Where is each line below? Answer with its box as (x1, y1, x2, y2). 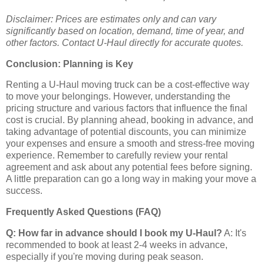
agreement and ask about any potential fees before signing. (6, 162, 252, 173)
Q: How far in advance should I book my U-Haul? (6, 228, 222, 239)
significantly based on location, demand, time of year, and (6, 25, 244, 36)
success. (6, 186, 42, 196)
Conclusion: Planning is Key (6, 58, 133, 69)
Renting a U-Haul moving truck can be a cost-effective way (6, 80, 249, 90)
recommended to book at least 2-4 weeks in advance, (6, 240, 227, 250)
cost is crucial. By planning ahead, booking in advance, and (6, 115, 253, 126)
